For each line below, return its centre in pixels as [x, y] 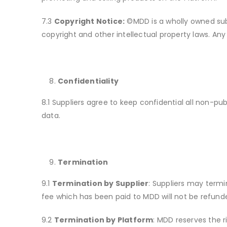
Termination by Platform [104, 220]
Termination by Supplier [100, 184]
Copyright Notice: [89, 22]
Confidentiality [88, 81]
